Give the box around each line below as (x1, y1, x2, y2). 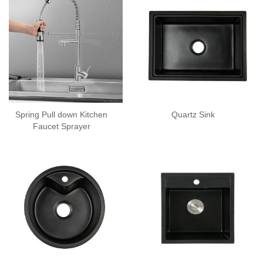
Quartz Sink (171, 110, 215, 119)
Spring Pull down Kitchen (15, 110, 107, 119)
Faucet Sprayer (32, 122, 90, 131)
